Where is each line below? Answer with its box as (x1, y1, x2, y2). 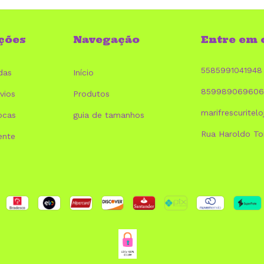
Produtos (72, 88, 110, 98)
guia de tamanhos (72, 110, 144, 120)
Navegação (72, 33, 140, 45)
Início (72, 67, 94, 77)
